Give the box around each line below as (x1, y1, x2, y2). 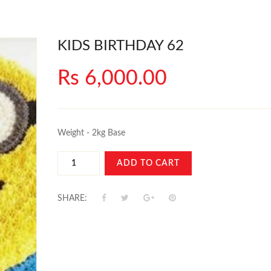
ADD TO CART (116, 159, 180, 168)
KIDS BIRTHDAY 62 (57, 39, 184, 53)
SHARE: (57, 194, 87, 203)
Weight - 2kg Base (57, 129, 125, 137)
